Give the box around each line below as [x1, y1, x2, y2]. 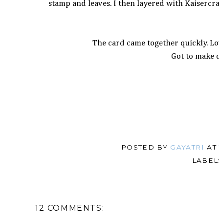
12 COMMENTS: [35, 203, 105, 213]
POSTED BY [121, 143, 171, 152]
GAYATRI [170, 143, 204, 152]
